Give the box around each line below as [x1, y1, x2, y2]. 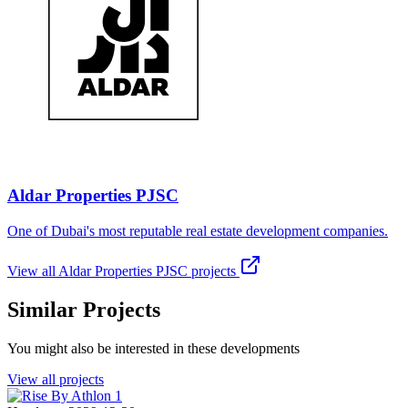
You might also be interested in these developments [7, 340, 300, 356]
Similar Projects [7, 297, 160, 321]
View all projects [7, 371, 104, 387]
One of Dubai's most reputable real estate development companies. [7, 222, 388, 239]
